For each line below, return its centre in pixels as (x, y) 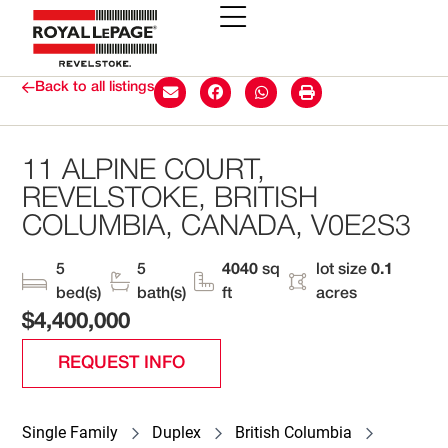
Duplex (177, 433)
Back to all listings (95, 87)
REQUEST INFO (122, 362)
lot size (343, 269)
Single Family (70, 433)
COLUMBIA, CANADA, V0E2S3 (217, 227)
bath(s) (162, 293)
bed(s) (79, 293)
